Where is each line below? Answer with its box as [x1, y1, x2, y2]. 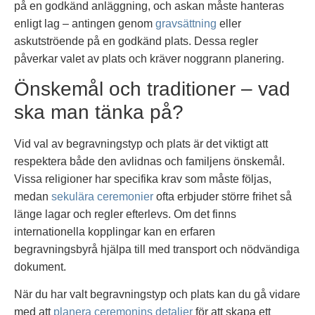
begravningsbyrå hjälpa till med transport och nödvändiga [14, 243, 300, 256]
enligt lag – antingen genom [14, 17, 155, 30]
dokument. [14, 261, 66, 274]
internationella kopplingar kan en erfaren [14, 226, 215, 238]
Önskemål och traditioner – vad [14, 78, 290, 101]
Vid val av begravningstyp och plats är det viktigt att [14, 138, 268, 150]
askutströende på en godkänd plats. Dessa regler [14, 34, 258, 47]
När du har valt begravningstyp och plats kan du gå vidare [14, 288, 300, 301]
